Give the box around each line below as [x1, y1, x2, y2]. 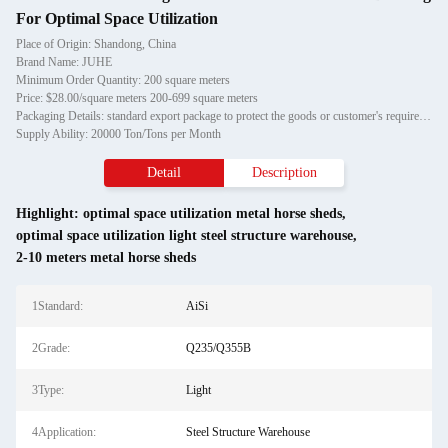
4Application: [32, 425, 96, 439]
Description [251, 165, 317, 180]
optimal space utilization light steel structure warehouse [16, 228, 353, 243]
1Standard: [32, 299, 83, 313]
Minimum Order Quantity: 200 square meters [16, 73, 230, 87]
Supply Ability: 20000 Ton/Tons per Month [16, 127, 221, 141]
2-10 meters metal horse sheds [16, 250, 196, 265]
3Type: [32, 383, 64, 397]
